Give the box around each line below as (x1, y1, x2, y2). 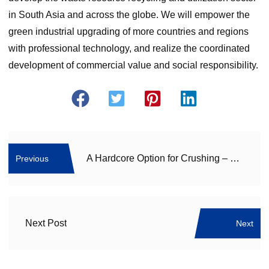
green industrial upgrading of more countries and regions (8, 26, 249, 37)
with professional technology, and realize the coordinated (8, 43, 250, 54)
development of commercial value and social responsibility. (8, 60, 258, 71)
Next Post (25, 217, 67, 228)
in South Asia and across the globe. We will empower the (8, 10, 250, 20)
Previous (15, 154, 49, 164)
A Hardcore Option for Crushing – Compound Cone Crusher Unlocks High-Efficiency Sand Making (229, 153, 240, 164)
